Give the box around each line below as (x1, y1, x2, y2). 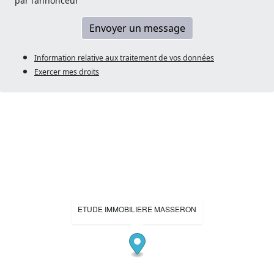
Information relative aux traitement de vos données (34, 53, 214, 64)
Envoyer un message (89, 21, 185, 35)
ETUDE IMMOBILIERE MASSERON (78, 204, 196, 215)
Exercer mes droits (34, 67, 99, 78)
